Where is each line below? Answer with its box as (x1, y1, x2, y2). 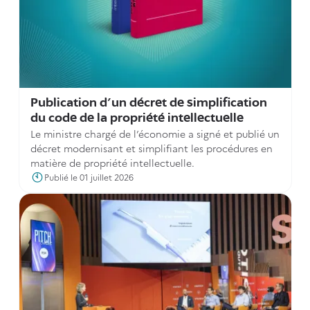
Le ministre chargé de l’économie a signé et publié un (30, 127, 280, 140)
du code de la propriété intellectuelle (30, 112, 244, 125)
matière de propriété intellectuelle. (30, 156, 194, 170)
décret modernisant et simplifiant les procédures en (30, 141, 273, 155)
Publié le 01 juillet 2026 (44, 171, 134, 183)
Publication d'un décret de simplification (30, 97, 267, 110)
